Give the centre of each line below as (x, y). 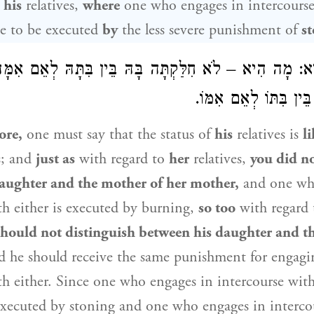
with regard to (122, 159)
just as (55, 159)
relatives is (268, 135)
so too (217, 208)
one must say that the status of (118, 135)
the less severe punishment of (210, 30)
